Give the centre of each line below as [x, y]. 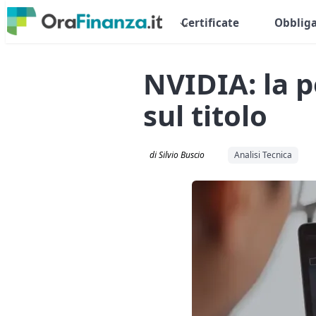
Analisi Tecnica [263, 154]
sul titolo [206, 115]
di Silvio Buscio [177, 154]
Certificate [210, 23]
